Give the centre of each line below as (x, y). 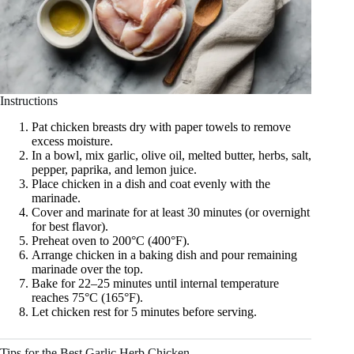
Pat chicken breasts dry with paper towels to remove (161, 127)
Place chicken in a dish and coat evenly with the (151, 184)
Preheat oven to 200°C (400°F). (111, 241)
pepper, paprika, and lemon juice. (114, 170)
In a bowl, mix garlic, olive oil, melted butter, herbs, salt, (171, 156)
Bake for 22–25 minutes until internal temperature (155, 284)
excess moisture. (72, 141)
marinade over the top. (87, 269)
